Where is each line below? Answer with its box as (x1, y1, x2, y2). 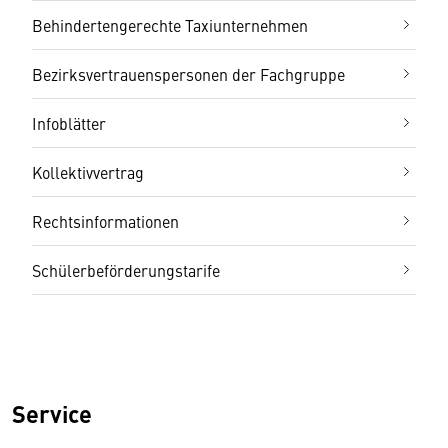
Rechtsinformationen (32, 209, 179, 232)
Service (12, 395, 92, 430)
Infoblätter (32, 111, 106, 134)
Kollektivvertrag (32, 160, 144, 183)
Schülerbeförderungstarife (32, 258, 220, 281)
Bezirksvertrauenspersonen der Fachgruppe (32, 62, 345, 85)
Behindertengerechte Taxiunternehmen (32, 13, 308, 36)
